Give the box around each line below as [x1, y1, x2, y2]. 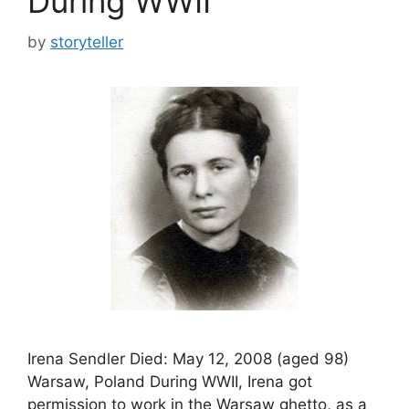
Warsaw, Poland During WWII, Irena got [27, 372, 312, 391]
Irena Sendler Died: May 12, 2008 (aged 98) [27, 349, 349, 368]
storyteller [50, 32, 123, 51]
